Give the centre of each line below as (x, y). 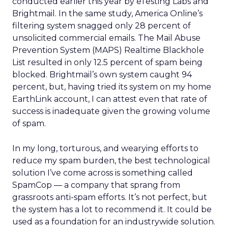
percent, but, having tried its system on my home (112, 87)
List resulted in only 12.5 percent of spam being (107, 62)
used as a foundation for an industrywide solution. (114, 222)
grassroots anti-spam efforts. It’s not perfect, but (110, 197)
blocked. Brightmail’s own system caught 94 (102, 75)
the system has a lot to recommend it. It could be (112, 209)
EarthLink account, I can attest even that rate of (110, 99)
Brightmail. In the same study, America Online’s (107, 13)
